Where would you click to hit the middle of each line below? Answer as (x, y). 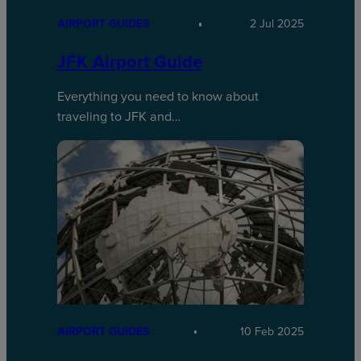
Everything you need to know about (158, 97)
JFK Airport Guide (129, 62)
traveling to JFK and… (118, 117)
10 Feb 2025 (272, 332)
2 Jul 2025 (277, 24)
